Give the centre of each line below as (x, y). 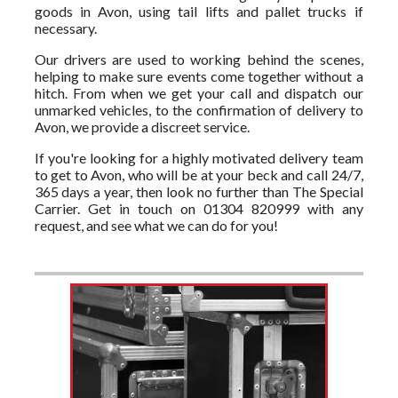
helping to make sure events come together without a (199, 76)
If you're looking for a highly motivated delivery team (199, 158)
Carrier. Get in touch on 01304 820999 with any (199, 209)
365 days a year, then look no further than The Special (199, 192)
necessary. (65, 28)
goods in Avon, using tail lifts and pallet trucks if (199, 12)
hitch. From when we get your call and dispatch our (199, 93)
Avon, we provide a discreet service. (142, 127)
